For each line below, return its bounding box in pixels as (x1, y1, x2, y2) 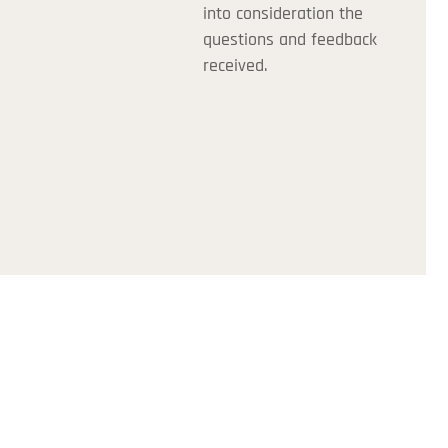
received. (202, 54, 267, 77)
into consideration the (202, 2, 363, 25)
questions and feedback (202, 28, 377, 51)
